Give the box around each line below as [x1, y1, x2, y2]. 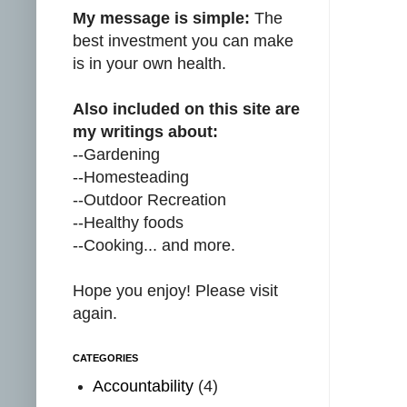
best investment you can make [73, 31, 293, 50]
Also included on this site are [73, 99, 300, 118]
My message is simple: [73, 8, 250, 27]
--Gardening [73, 144, 160, 164]
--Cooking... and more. [73, 235, 235, 254]
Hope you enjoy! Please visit [73, 281, 278, 300]
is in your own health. [73, 54, 226, 73]
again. [73, 303, 117, 323]
